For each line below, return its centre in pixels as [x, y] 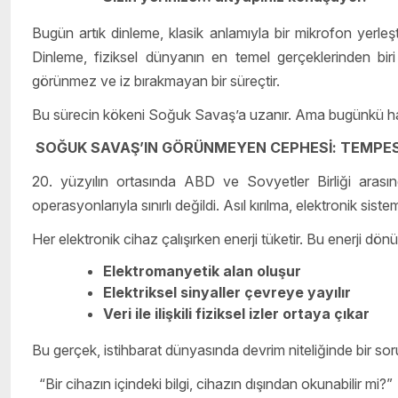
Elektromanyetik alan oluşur [202, 271]
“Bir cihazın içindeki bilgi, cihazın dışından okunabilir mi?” [212, 383]
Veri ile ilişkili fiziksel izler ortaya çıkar [236, 314]
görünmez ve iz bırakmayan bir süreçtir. [156, 80]
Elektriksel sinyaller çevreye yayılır [227, 293]
